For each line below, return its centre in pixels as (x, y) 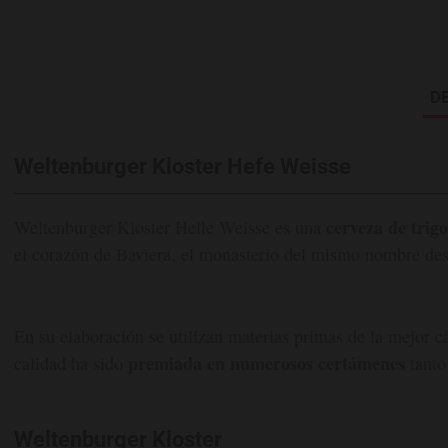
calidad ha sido (71, 363)
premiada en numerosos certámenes (266, 363)
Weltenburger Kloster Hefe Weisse (182, 166)
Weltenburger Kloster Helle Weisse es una (170, 227)
